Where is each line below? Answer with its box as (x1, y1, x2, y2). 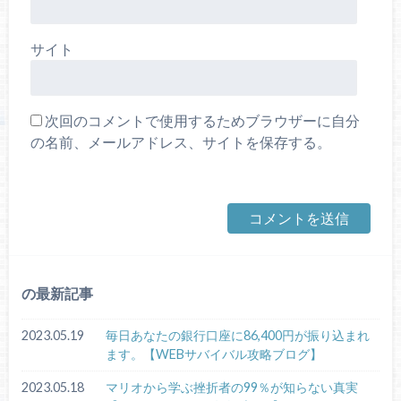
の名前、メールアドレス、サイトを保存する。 (30, 132, 331, 150)
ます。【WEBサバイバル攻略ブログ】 (105, 346, 322, 363)
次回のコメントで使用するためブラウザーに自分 (44, 111, 360, 129)
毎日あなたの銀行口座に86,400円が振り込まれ (105, 328, 370, 344)
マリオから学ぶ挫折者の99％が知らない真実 (105, 379, 358, 395)
